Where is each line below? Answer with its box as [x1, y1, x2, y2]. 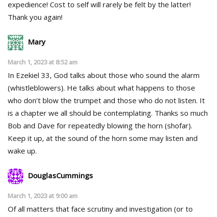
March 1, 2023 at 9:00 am [8, 191, 77, 200]
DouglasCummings [28, 170, 93, 180]
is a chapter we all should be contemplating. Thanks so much [8, 108, 155, 118]
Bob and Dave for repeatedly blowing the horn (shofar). [8, 120, 192, 130]
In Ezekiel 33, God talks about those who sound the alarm [8, 70, 200, 80]
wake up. [8, 145, 37, 155]
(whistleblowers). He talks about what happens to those [8, 82, 67, 93]
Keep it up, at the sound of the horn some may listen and [8, 133, 198, 143]
